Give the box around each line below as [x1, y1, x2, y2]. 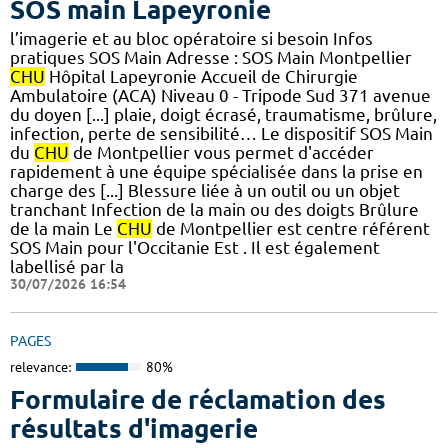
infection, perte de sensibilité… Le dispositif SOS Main [10, 123, 433, 143]
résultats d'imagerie [10, 414, 258, 444]
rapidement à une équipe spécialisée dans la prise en [10, 161, 423, 181]
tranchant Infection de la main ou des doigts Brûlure [10, 199, 419, 219]
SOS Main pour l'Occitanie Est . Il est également [10, 237, 380, 257]
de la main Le [10, 218, 117, 238]
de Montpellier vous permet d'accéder [69, 142, 374, 162]
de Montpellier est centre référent [152, 218, 430, 238]
